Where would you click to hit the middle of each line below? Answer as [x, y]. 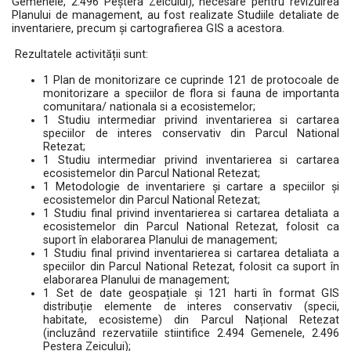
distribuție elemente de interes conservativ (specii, [191, 307]
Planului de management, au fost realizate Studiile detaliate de [175, 15]
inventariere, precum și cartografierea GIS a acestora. [148, 29]
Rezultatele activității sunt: [80, 54]
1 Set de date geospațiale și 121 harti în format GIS [191, 293]
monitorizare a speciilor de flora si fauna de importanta [191, 94]
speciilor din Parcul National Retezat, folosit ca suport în [191, 267]
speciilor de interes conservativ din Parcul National [191, 134]
